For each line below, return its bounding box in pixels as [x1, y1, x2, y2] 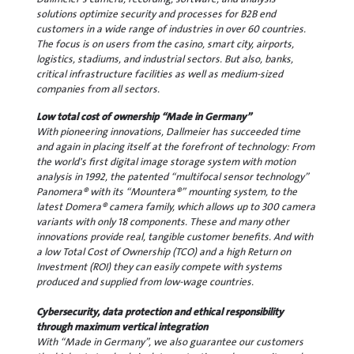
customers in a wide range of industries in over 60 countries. [36, 21, 306, 36]
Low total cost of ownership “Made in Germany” [36, 109, 251, 123]
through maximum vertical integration [36, 319, 208, 333]
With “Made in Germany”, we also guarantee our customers [36, 334, 303, 348]
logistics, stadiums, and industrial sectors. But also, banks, [36, 51, 293, 66]
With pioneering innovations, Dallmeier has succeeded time [36, 124, 300, 138]
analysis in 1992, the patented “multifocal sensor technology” [36, 169, 309, 183]
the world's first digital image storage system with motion [36, 154, 296, 168]
